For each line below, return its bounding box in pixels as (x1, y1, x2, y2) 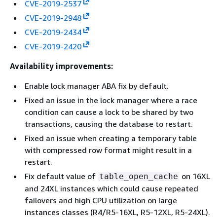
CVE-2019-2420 (25, 41, 81, 51)
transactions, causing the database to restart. (25, 118, 193, 129)
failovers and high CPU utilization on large (25, 195, 177, 205)
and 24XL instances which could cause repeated (25, 183, 198, 193)
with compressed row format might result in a (25, 145, 192, 155)
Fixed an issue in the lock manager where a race (25, 95, 197, 105)
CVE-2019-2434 (25, 27, 81, 37)
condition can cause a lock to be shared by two (25, 107, 193, 117)
